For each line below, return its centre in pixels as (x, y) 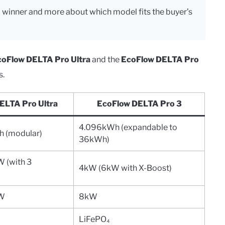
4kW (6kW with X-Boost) (125, 168)
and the (106, 59)
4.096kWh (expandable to (128, 127)
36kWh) (94, 139)
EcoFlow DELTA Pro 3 (139, 103)
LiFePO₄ (94, 219)
